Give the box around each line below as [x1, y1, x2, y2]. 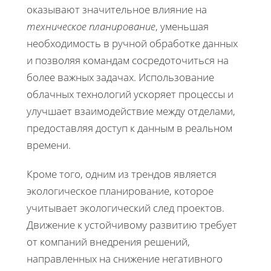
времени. [27, 137, 71, 152]
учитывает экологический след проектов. [27, 200, 224, 215]
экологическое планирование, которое [27, 183, 214, 198]
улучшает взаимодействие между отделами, [27, 103, 235, 118]
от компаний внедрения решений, [27, 234, 190, 249]
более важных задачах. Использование [27, 70, 214, 84]
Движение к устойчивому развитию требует [27, 217, 237, 232]
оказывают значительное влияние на [27, 2, 207, 16]
